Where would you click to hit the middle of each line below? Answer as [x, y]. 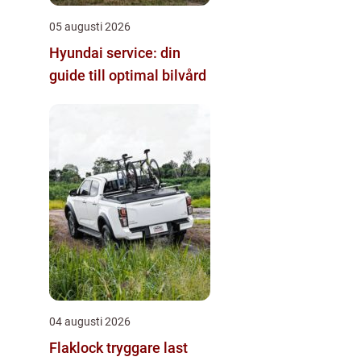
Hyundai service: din [115, 52]
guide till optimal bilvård [128, 75]
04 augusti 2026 [90, 321]
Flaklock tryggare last [78, 347]
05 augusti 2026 [90, 26]
